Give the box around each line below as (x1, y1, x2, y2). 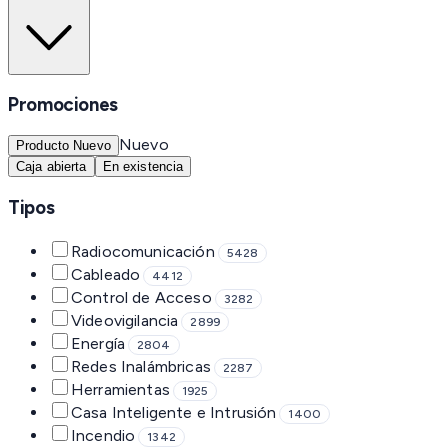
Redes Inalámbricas (71, 356, 211, 376)
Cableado (71, 264, 141, 284)
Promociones (8, 93, 118, 117)
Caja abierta (16, 159, 87, 175)
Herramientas (71, 379, 170, 399)
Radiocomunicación (71, 241, 215, 261)
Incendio (71, 425, 136, 445)
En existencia (102, 159, 184, 175)
